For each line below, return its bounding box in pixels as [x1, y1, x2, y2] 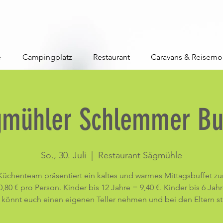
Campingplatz [22, 52, 72, 62]
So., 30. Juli [41, 150, 86, 161]
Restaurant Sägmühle [98, 150, 182, 161]
